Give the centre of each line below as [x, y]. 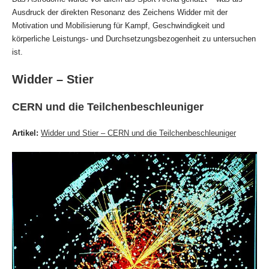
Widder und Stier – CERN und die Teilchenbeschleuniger [138, 133]
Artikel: [25, 133]
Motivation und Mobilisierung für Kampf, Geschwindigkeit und [118, 25]
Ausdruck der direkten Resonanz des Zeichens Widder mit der [120, 12]
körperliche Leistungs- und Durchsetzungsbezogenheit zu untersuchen [134, 38]
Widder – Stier [53, 79]
